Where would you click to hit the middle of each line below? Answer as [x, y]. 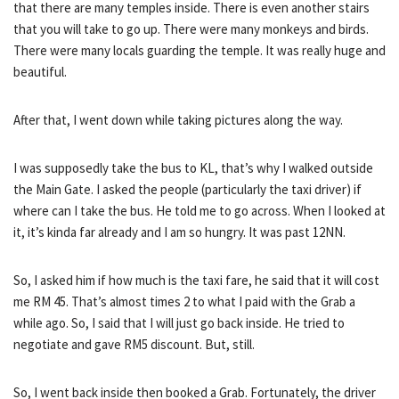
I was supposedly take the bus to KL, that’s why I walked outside [193, 167]
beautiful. [40, 71]
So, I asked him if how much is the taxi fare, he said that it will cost [196, 280]
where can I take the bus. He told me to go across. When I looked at [199, 210]
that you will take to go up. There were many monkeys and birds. [191, 28]
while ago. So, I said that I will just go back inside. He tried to [179, 322]
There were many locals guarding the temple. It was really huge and [199, 50]
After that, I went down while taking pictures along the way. [178, 119]
